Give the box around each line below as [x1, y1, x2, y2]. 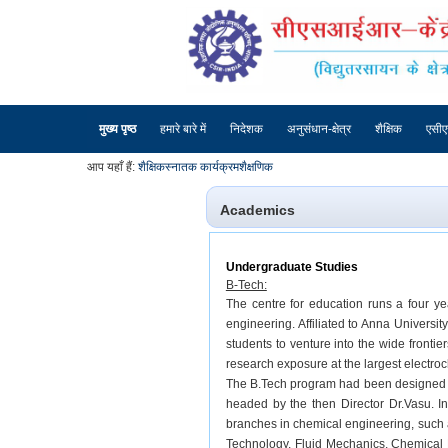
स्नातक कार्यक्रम [165, 160, 239, 175]
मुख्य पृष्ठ [99, 122, 136, 137]
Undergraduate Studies [225, 259, 358, 274]
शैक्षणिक [239, 160, 273, 175]
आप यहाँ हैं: [87, 160, 135, 175]
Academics [219, 202, 295, 219]
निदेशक [230, 122, 263, 137]
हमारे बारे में [160, 122, 206, 137]
